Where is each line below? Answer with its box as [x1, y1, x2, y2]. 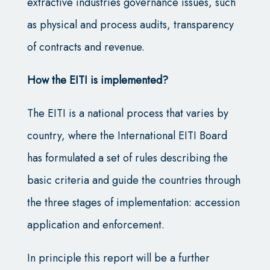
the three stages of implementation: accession [27, 194, 240, 210]
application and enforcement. [27, 216, 165, 233]
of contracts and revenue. [27, 39, 145, 55]
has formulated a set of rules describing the [27, 149, 228, 166]
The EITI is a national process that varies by [27, 105, 228, 121]
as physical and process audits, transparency [27, 16, 234, 33]
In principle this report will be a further [27, 250, 210, 266]
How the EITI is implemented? [27, 72, 168, 88]
